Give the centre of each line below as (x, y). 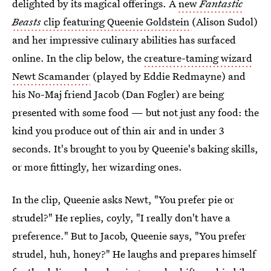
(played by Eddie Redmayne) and (168, 76)
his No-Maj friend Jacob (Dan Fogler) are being (118, 94)
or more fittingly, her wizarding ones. (97, 167)
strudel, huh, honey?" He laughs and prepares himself (134, 254)
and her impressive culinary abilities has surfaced (124, 40)
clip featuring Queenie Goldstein (116, 21)
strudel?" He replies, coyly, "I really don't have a (121, 217)
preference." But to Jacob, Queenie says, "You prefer (129, 236)
